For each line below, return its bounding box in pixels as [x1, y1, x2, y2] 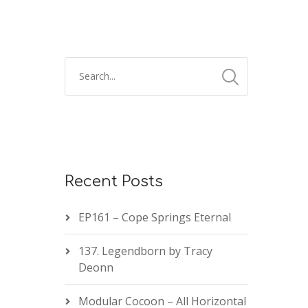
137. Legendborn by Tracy [78, 243, 212, 258]
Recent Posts [64, 173, 163, 190]
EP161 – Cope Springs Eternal [78, 210, 231, 225]
